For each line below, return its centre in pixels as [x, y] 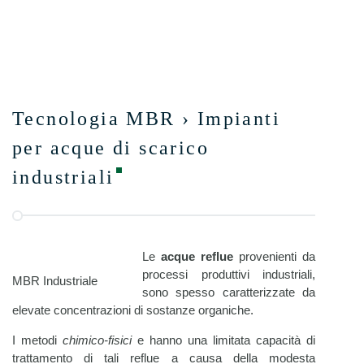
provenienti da [274, 256]
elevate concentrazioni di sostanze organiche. [133, 310]
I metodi [37, 340]
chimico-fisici [97, 340]
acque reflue [197, 256]
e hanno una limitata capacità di [223, 340]
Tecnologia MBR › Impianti [146, 119]
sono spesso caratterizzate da [229, 292]
